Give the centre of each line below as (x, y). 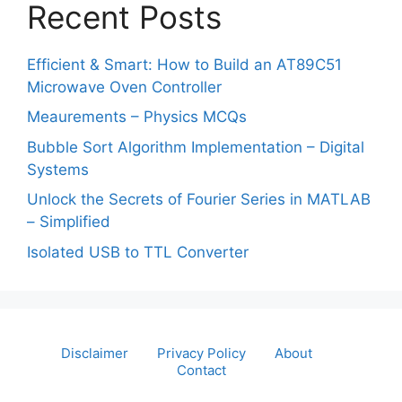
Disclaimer (95, 353)
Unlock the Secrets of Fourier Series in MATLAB (199, 199)
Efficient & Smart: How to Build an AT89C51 (184, 64)
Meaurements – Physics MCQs (137, 117)
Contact (201, 370)
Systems (58, 169)
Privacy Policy (201, 353)
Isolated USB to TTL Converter (138, 252)
